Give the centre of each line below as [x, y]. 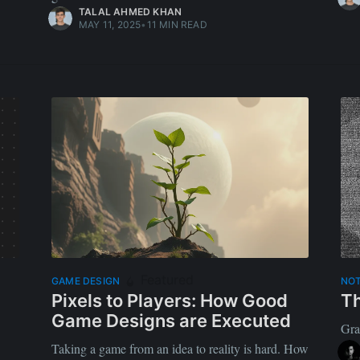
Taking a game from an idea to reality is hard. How [180, 349]
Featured [166, 280]
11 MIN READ [177, 25]
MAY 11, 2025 [110, 25]
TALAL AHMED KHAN [131, 12]
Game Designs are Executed [171, 321]
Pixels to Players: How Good [170, 301]
